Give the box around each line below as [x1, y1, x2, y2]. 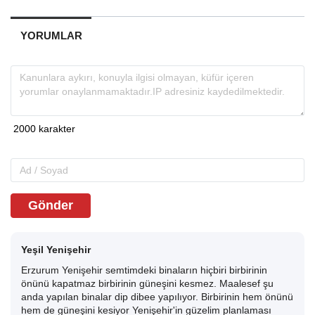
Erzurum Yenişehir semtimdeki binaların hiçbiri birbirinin [21, 264, 267, 276]
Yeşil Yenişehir [21, 244, 91, 255]
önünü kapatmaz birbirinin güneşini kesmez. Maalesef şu [21, 278, 274, 289]
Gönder [28, 198, 73, 212]
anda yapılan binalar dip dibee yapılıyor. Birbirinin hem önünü [21, 291, 293, 302]
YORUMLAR [20, 29, 82, 41]
